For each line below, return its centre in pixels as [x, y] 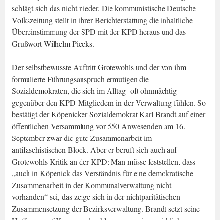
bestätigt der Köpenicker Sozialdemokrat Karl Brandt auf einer [109, 114]
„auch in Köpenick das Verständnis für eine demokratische [102, 173]
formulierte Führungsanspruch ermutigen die [80, 79]
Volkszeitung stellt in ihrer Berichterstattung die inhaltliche [102, 20]
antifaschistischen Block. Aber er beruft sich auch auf [94, 149]
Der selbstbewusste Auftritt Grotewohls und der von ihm [99, 67]
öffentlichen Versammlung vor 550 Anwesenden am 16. [98, 126]
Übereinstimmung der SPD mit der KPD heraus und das [99, 31]
